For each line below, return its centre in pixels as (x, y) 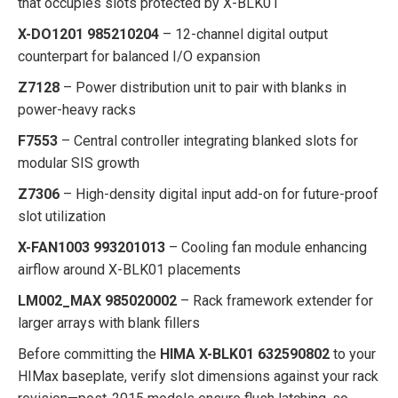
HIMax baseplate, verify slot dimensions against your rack (198, 376)
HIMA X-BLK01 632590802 (245, 354)
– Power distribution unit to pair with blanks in (203, 88)
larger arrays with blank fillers (109, 323)
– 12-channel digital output (243, 34)
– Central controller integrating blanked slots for (208, 141)
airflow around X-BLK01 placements (129, 270)
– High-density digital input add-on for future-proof (219, 194)
